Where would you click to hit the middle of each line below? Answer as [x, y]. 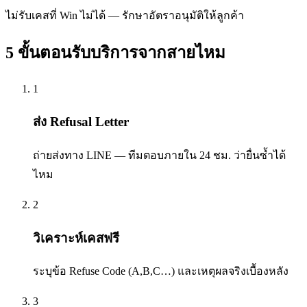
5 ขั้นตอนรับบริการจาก [86, 52]
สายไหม [196, 52]
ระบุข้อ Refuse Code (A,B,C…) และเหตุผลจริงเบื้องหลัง [161, 271]
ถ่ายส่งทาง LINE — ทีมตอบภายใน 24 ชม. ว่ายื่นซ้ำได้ [159, 155]
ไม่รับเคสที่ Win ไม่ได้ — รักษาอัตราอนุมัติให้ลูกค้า [125, 15]
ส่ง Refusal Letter [81, 122]
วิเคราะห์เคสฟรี [76, 238]
